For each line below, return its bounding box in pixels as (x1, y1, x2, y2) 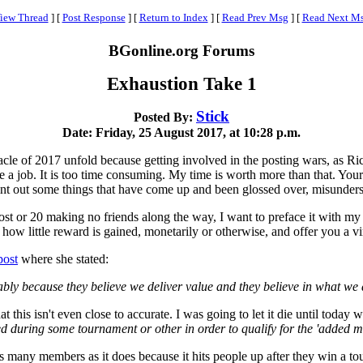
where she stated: (18, 252, 109, 266)
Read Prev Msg (221, 11, 288, 23)
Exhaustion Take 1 (106, 73, 257, 94)
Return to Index (139, 11, 208, 23)
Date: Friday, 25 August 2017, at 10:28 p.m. (62, 126, 301, 139)
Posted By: (134, 110, 196, 124)
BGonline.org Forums (109, 42, 254, 59)
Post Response (62, 11, 126, 23)
